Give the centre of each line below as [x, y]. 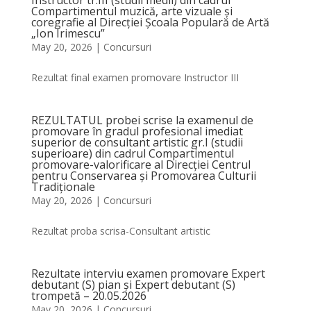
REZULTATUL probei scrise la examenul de [142, 120]
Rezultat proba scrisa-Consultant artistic [120, 231]
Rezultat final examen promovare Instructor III [135, 77]
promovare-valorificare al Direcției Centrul [141, 165]
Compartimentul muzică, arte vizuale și [132, 11]
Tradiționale [63, 187]
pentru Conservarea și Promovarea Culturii [143, 176]
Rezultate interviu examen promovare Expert [148, 274]
